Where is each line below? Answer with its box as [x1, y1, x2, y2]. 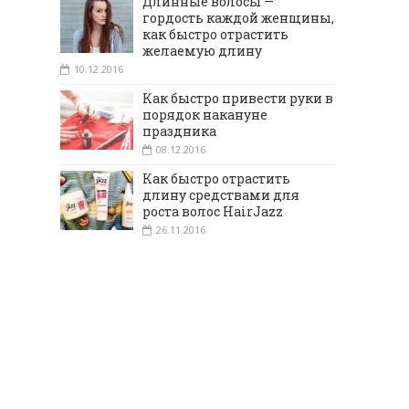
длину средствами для [142, 185, 299, 204]
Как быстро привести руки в [142, 89, 333, 107]
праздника [142, 121, 216, 140]
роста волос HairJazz [142, 202, 283, 220]
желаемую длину [142, 41, 262, 59]
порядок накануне [142, 105, 267, 123]
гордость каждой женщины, [142, 8, 334, 26]
